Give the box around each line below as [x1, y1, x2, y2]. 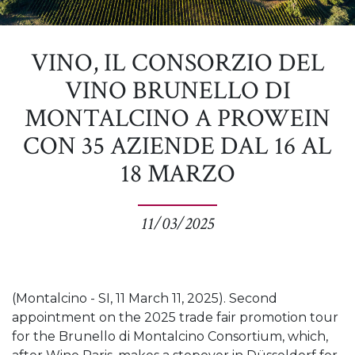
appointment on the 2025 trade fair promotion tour [12, 310, 338, 325]
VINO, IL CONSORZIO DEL [30, 47, 325, 79]
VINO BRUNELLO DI [64, 74, 291, 107]
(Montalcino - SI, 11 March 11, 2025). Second [12, 291, 277, 306]
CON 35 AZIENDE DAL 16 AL [23, 130, 332, 162]
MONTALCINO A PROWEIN [25, 102, 330, 135]
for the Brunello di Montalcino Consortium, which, [12, 329, 328, 344]
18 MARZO [120, 158, 235, 190]
